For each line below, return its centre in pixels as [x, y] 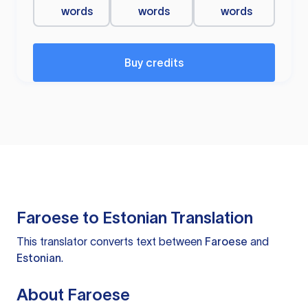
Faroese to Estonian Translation [135, 218]
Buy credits [154, 63]
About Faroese [73, 295]
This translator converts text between [111, 242]
